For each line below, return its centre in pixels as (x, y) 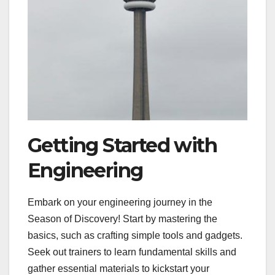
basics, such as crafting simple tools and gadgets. (135, 235)
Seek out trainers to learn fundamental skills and (132, 252)
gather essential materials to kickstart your (118, 268)
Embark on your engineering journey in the (120, 202)
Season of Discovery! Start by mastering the (122, 219)
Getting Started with (122, 145)
